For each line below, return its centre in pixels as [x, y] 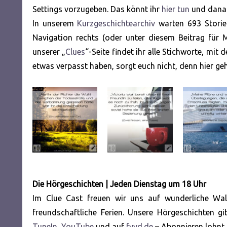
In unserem [55, 24]
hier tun [176, 9]
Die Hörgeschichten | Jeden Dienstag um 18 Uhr [119, 184]
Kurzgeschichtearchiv [116, 24]
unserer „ [49, 52]
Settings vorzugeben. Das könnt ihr [97, 9]
